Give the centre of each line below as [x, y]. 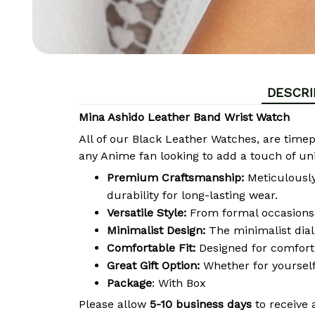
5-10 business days [201, 304]
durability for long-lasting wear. [192, 195]
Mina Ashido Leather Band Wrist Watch [184, 117]
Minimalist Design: [156, 231]
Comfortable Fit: [151, 248]
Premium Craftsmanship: [175, 178]
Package [129, 283]
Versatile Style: [147, 213]
